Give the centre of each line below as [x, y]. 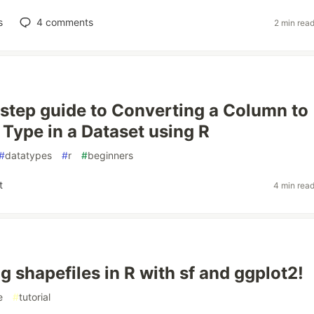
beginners [110, 155]
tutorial [35, 297]
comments [68, 22]
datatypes [28, 155]
